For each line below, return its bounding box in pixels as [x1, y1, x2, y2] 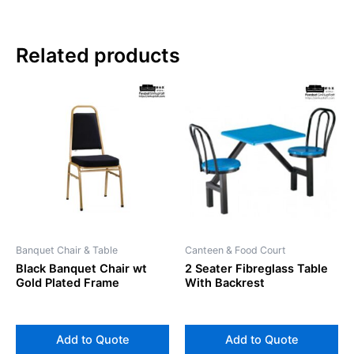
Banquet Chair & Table [16, 244, 118, 257]
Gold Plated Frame [16, 276, 119, 291]
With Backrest [185, 276, 265, 291]
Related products [16, 43, 180, 67]
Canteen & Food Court [185, 244, 286, 257]
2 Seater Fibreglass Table [185, 262, 328, 277]
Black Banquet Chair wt [16, 262, 147, 277]
